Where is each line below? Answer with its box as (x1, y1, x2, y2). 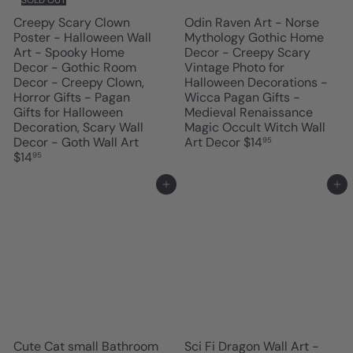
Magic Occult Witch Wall (184, 118, 325, 136)
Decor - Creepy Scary (184, 43, 310, 61)
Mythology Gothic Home (184, 28, 324, 46)
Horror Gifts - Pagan (13, 88, 130, 106)
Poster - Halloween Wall (13, 28, 151, 46)
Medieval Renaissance (184, 103, 313, 121)
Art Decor (184, 133, 243, 150)
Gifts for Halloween (13, 103, 123, 121)
